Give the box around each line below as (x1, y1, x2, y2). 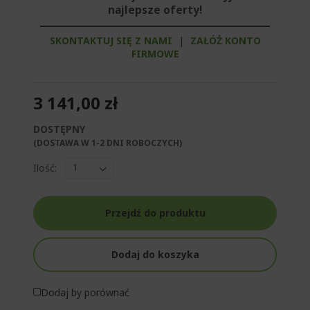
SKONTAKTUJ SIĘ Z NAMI (49, 33, 172, 47)
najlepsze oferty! (108, 2, 202, 17)
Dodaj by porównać (41, 285, 129, 299)
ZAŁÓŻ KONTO (190, 33, 261, 47)
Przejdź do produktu (104, 206, 206, 219)
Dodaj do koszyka (111, 247, 199, 261)
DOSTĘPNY (33, 122, 85, 136)
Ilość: (33, 161, 57, 175)
